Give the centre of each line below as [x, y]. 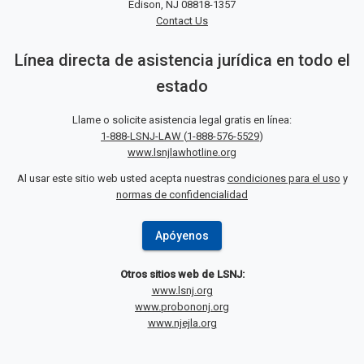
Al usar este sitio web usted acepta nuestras [122, 178]
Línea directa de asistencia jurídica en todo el [182, 60]
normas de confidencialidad [182, 195]
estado [182, 86]
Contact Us [182, 21]
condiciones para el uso [284, 178]
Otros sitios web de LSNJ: [182, 274]
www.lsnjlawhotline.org [182, 152]
